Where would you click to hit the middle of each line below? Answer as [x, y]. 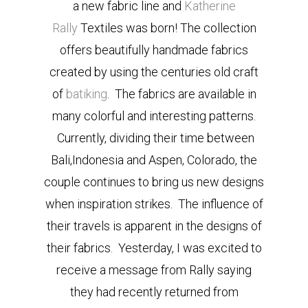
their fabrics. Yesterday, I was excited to [154, 248]
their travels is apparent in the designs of [154, 226]
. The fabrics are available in [181, 94]
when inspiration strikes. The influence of [154, 204]
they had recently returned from [154, 292]
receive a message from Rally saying [154, 270]
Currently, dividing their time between [154, 138]
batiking [86, 94]
